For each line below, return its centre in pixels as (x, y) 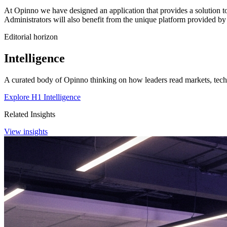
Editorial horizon (31, 36)
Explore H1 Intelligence (42, 97)
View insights (26, 131)
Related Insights (30, 114)
